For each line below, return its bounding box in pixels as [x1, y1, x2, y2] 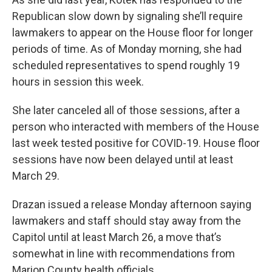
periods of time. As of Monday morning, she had [12, 42, 242, 55]
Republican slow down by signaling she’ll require [12, 10, 243, 22]
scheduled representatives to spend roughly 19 [12, 59, 240, 72]
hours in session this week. [12, 75, 144, 88]
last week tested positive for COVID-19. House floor [12, 137, 260, 149]
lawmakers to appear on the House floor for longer [12, 26, 253, 39]
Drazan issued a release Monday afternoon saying [12, 198, 251, 211]
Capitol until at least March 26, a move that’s [12, 231, 222, 243]
